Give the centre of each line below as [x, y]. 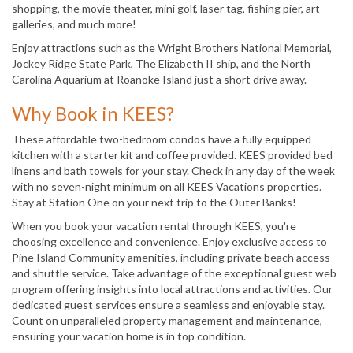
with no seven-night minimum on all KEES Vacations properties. [167, 186]
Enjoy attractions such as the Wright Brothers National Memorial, [172, 47]
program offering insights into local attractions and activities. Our [172, 288]
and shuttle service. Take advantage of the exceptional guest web [174, 273]
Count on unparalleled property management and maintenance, [167, 320]
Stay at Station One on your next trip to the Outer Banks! [154, 202]
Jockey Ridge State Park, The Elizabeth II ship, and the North [161, 63]
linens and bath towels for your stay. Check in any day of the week [173, 170]
